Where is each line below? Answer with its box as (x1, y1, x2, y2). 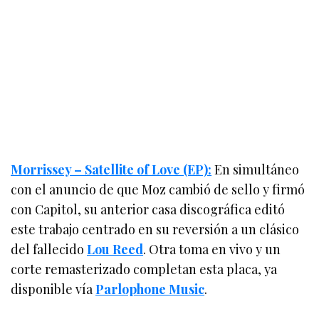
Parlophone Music (95, 280, 205, 298)
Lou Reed (87, 240, 144, 258)
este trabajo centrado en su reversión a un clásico (11, 220, 300, 238)
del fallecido (11, 240, 88, 258)
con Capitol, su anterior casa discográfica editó (11, 200, 286, 218)
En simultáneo (211, 160, 300, 178)
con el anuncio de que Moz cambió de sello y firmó (11, 180, 305, 198)
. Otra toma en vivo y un (143, 240, 281, 258)
